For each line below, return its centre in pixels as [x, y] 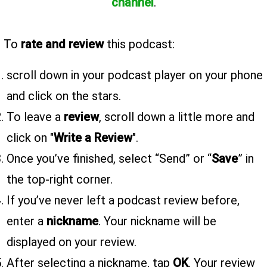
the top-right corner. [60, 180]
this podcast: [139, 44]
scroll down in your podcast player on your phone [135, 75]
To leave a [35, 117]
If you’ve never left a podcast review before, [123, 201]
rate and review [62, 44]
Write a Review [93, 138]
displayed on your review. [72, 242]
